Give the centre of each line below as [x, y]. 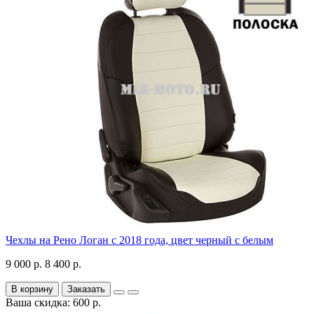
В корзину [32, 289]
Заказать [86, 289]
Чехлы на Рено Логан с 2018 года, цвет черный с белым [139, 240]
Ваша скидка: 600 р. [53, 302]
